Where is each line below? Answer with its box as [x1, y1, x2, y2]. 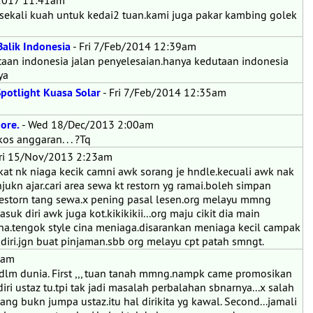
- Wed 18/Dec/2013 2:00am [20, 117, 154, 131]
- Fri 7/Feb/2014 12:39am [71, 39, 196, 53]
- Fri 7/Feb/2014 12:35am [101, 85, 226, 99]
